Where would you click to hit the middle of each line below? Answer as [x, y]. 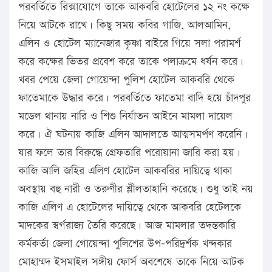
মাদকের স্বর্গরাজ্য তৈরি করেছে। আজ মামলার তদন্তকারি [127, 226]
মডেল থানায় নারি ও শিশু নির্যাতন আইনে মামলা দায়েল [125, 117]
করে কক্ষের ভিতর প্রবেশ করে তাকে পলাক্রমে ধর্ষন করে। [131, 62]
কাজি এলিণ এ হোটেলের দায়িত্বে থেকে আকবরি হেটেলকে [130, 208]
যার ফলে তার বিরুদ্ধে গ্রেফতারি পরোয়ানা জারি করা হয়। [129, 153]
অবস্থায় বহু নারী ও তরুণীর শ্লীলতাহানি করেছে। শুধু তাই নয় [136, 189]
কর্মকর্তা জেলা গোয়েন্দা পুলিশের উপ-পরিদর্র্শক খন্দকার [125, 244]
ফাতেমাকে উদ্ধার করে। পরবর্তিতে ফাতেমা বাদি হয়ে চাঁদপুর [134, 98]
